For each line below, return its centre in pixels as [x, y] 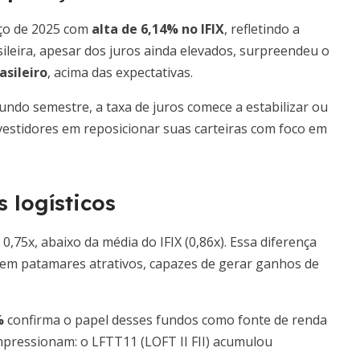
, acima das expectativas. [120, 72]
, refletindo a [262, 29]
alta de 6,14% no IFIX [158, 29]
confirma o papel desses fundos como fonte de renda [166, 320]
